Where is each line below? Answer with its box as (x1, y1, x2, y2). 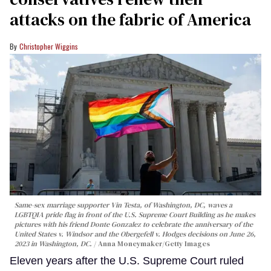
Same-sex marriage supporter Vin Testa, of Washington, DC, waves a (15, 200, 232, 210)
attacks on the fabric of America (10, 8, 251, 31)
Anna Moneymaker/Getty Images (98, 239, 210, 249)
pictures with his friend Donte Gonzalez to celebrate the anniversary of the (15, 220, 253, 229)
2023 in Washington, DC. (15, 239, 94, 249)
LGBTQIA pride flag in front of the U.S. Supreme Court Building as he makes (15, 210, 255, 220)
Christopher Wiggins (19, 41, 78, 52)
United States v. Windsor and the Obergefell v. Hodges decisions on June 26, (15, 229, 256, 239)
